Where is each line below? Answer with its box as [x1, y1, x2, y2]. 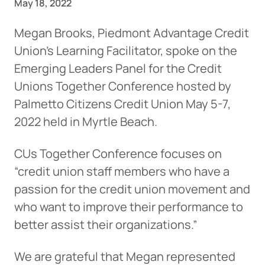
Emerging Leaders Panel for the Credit [14, 60, 222, 77]
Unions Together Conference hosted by [14, 78, 231, 95]
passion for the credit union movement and [14, 181, 250, 198]
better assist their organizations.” [14, 216, 197, 233]
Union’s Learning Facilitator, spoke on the [14, 43, 237, 59]
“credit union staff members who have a [14, 163, 230, 180]
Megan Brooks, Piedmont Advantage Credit [14, 25, 249, 41]
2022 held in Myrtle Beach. [14, 114, 157, 130]
